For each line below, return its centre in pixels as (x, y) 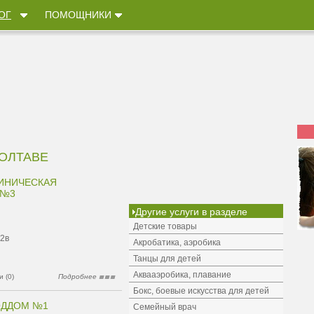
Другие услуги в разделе (191, 212)
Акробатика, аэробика (177, 243)
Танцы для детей (167, 259)
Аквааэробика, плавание (182, 275)
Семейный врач (165, 307)
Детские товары (165, 226)
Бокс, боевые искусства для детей (201, 291)
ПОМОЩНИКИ (78, 15)
